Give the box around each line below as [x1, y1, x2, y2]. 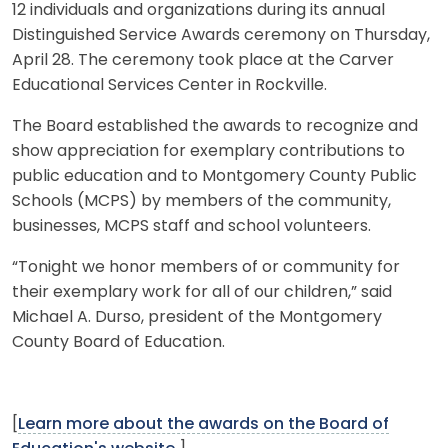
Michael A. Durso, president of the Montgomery [12, 309, 382, 326]
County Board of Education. [12, 334, 225, 351]
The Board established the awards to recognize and [12, 118, 418, 135]
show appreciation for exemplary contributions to [12, 143, 405, 160]
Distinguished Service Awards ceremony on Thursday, [12, 27, 430, 44]
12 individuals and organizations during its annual [12, 2, 385, 19]
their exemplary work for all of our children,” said [12, 284, 392, 301]
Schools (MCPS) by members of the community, [12, 193, 391, 210]
